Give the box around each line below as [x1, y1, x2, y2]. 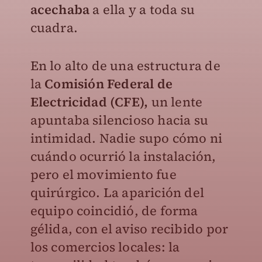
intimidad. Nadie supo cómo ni [30, 129, 223, 147]
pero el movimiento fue [30, 166, 177, 183]
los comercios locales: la [30, 238, 180, 256]
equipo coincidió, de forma [30, 202, 198, 219]
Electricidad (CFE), [30, 93, 149, 111]
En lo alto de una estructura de [30, 57, 220, 74]
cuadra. [30, 19, 78, 36]
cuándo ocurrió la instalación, [30, 147, 216, 165]
